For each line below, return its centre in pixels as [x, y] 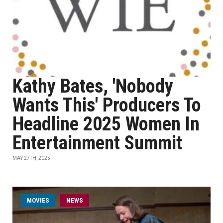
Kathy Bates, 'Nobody [93, 86]
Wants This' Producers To [107, 105]
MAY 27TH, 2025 [31, 158]
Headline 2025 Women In [106, 124]
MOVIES [38, 200]
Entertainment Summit [97, 143]
